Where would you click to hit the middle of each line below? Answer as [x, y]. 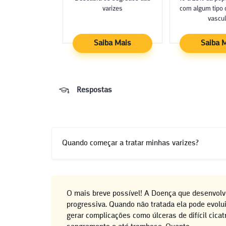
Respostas [94, 90]
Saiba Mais [112, 43]
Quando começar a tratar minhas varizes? [130, 143]
